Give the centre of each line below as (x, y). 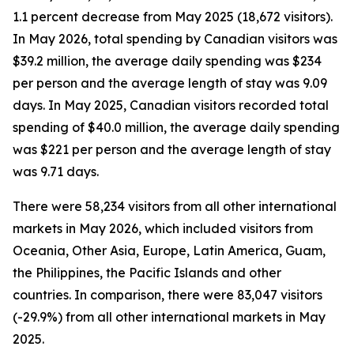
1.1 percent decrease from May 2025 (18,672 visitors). (173, 17)
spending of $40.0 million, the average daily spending (176, 127)
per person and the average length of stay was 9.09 (170, 83)
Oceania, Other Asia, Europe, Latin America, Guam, (169, 250)
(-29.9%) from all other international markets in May (169, 317)
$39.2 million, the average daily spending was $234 (167, 61)
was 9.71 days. (56, 171)
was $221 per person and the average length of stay (172, 149)
